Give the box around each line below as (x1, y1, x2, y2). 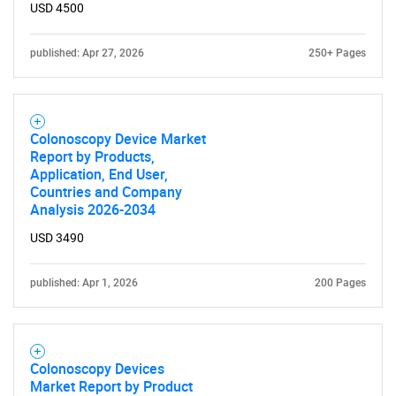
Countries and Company (30, 182, 182, 202)
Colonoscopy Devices (30, 359, 164, 378)
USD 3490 (30, 231, 84, 245)
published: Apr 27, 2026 (30, 47, 144, 59)
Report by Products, (30, 147, 155, 166)
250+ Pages (308, 47, 366, 59)
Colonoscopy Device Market (30, 129, 206, 148)
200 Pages (315, 277, 366, 289)
